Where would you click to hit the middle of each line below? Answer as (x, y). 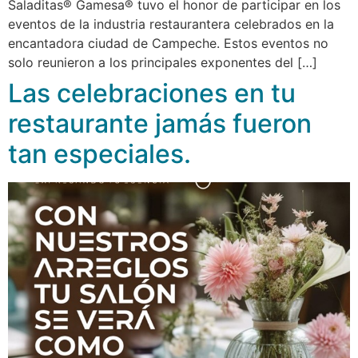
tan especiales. (99, 153)
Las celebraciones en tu (152, 93)
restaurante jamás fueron (160, 123)
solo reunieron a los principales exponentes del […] (163, 62)
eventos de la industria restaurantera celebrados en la (171, 24)
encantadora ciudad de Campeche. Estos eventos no (168, 43)
